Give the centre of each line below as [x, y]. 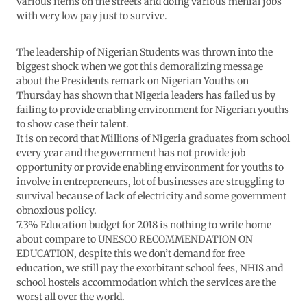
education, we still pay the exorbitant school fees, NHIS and [150, 268]
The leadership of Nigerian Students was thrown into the [145, 52]
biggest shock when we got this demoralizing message [140, 67]
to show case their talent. [73, 124]
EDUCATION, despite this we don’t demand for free [131, 254]
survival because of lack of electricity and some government [151, 196]
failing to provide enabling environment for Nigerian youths [153, 110]
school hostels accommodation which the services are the [146, 283]
